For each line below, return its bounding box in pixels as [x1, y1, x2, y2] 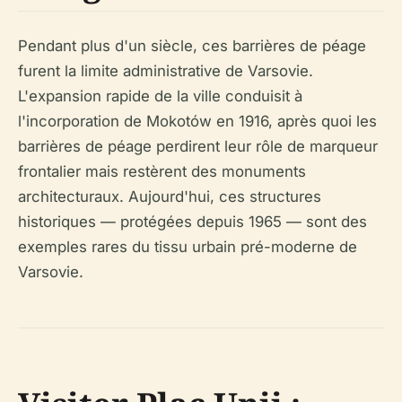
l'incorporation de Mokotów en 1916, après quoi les [18, 112, 377, 131]
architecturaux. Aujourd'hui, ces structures [18, 188, 321, 206]
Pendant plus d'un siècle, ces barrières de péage [18, 37, 366, 56]
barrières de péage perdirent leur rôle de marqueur [18, 137, 378, 156]
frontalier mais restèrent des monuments [18, 162, 306, 181]
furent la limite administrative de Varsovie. [18, 62, 313, 81]
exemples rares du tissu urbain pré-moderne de [18, 238, 357, 257]
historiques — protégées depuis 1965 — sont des [18, 213, 367, 232]
